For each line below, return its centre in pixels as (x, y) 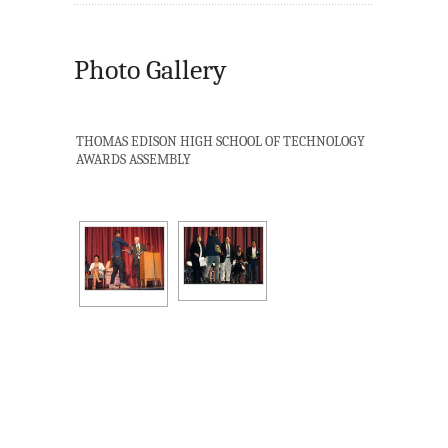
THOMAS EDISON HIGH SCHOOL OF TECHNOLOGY (221, 142)
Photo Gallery (150, 70)
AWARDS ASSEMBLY (134, 160)
